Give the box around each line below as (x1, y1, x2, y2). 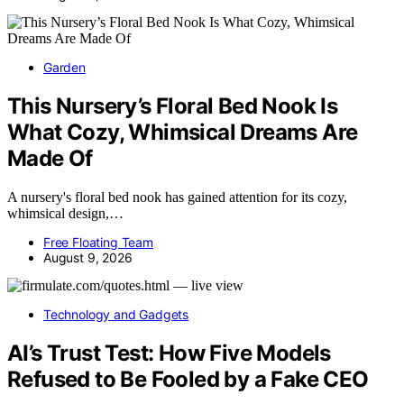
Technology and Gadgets (43, 306, 189, 322)
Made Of (7, 144, 93, 171)
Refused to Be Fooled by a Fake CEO (7, 365, 369, 392)
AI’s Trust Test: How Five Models (7, 339, 331, 366)
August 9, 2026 (43, 249, 133, 265)
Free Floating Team (43, 234, 153, 250)
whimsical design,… (7, 205, 124, 221)
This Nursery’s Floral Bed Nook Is (7, 92, 338, 119)
